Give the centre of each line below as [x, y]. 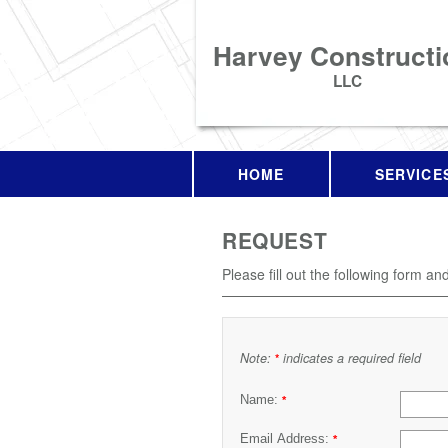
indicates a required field [350, 357]
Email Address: [286, 438]
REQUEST [275, 240]
